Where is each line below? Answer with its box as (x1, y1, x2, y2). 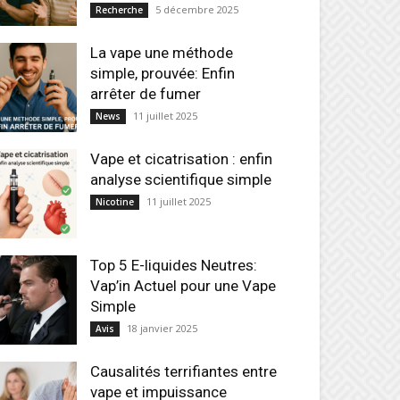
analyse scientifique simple (90, 171, 271, 188)
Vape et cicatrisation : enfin (90, 150, 272, 168)
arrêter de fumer (90, 85, 201, 103)
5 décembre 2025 (155, 3, 238, 16)
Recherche (96, 4, 143, 16)
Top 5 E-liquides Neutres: (90, 256, 257, 274)
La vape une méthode (90, 44, 233, 62)
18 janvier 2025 (127, 321, 197, 335)
